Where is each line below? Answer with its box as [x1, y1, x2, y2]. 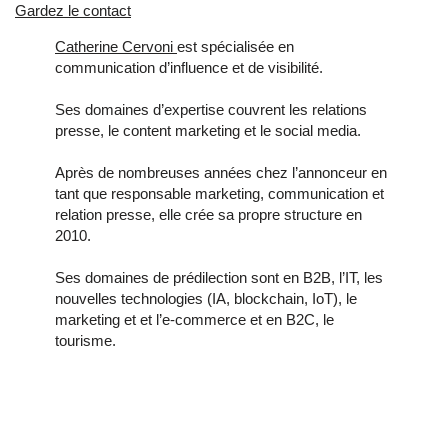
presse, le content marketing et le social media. [55, 121, 361, 139]
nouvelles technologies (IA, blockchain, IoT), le [55, 289, 357, 307]
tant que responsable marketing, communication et [55, 184, 384, 202]
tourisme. [55, 331, 116, 349]
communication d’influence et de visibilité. [55, 58, 323, 76]
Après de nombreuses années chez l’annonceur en [55, 163, 387, 181]
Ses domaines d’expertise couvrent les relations [55, 100, 367, 118]
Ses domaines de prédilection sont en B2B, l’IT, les [55, 268, 383, 286]
